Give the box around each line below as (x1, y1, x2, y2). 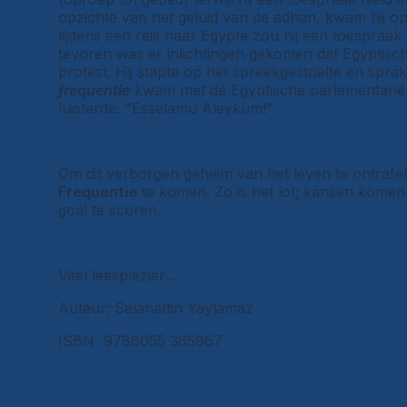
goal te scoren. (58, 200, 161, 219)
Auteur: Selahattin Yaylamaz (58, 298, 253, 317)
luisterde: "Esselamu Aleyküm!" (58, 98, 273, 117)
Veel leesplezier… (58, 265, 177, 284)
